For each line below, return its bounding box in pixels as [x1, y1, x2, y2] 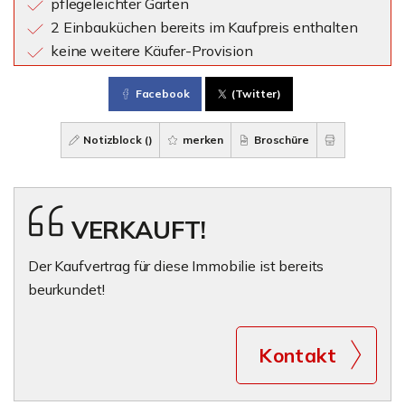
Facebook [135, 87, 190, 100]
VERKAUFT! [71, 214, 206, 245]
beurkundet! [28, 280, 105, 298]
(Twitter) [231, 87, 282, 100]
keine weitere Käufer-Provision [51, 42, 253, 60]
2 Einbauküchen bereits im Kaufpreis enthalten [51, 18, 358, 36]
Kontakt [259, 344, 336, 367]
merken [180, 133, 224, 146]
